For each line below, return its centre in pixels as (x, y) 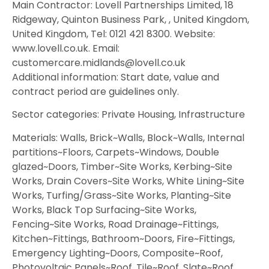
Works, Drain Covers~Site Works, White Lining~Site (128, 181)
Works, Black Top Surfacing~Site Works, (104, 210)
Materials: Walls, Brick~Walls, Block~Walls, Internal (128, 138)
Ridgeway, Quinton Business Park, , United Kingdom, (131, 20)
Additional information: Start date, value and (116, 77)
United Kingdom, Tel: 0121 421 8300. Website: (113, 34)
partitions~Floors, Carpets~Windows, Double (116, 152)
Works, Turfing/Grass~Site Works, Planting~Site (122, 195)
